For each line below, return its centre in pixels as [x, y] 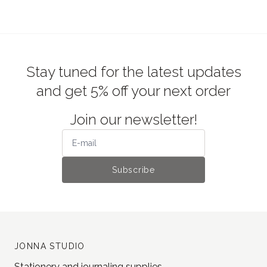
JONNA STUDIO [50, 246]
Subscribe [133, 170]
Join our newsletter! [133, 120]
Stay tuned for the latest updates [133, 72]
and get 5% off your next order [133, 91]
